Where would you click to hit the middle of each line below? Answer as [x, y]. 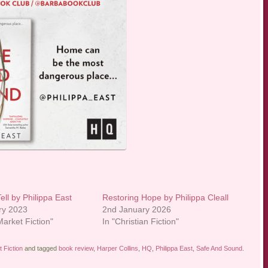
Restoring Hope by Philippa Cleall [166, 198]
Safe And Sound [219, 249]
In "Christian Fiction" [141, 222]
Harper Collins [117, 249]
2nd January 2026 [137, 210]
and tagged [40, 249]
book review [76, 249]
